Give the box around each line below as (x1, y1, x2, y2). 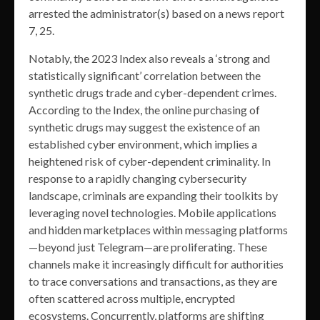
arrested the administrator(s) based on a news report (29, 6, 284, 21)
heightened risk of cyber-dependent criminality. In (29, 154, 271, 169)
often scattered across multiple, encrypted (29, 291, 235, 306)
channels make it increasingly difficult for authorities (29, 257, 284, 271)
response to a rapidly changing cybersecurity (29, 171, 246, 186)
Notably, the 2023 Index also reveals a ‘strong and (29, 51, 270, 66)
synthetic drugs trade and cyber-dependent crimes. (29, 86, 276, 100)
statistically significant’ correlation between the (29, 69, 261, 83)
